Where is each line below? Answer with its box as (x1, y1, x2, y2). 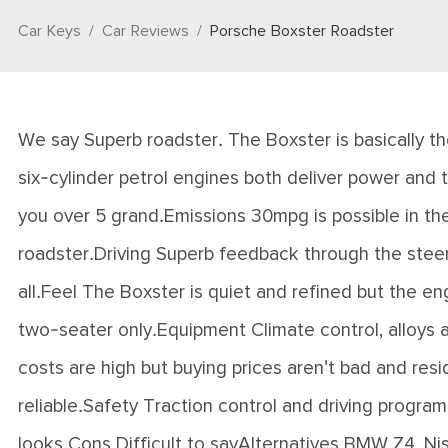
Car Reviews (102, 22, 189, 41)
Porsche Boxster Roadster (210, 22, 394, 41)
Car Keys (18, 22, 81, 41)
